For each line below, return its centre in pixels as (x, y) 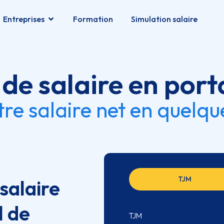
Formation (93, 19)
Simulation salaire (164, 19)
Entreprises (23, 19)
